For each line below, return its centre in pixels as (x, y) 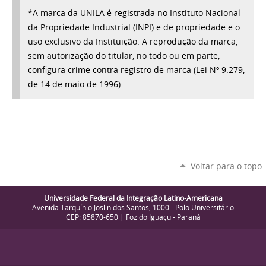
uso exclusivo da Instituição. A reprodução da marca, (133, 41)
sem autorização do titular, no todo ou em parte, (124, 56)
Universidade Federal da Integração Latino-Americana (133, 198)
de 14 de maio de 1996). (77, 84)
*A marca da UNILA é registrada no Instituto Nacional (134, 13)
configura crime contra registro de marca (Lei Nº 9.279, (137, 70)
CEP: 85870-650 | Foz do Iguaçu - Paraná (133, 217)
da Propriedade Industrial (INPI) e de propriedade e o (134, 27)
